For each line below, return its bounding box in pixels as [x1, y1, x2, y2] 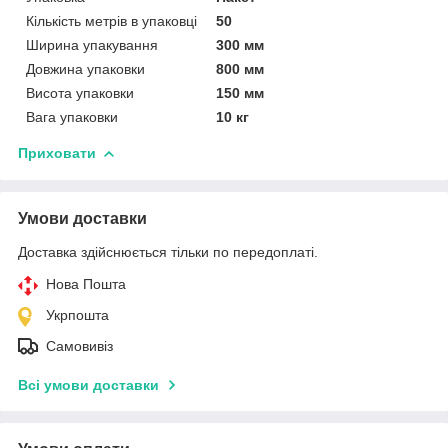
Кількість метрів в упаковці [26, 12, 197, 29]
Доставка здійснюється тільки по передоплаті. [18, 243, 318, 260]
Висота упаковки [26, 84, 134, 101]
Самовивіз [46, 337, 113, 354]
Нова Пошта [46, 275, 126, 292]
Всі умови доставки [18, 376, 159, 393]
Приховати [18, 144, 96, 161]
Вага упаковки [26, 108, 118, 125]
